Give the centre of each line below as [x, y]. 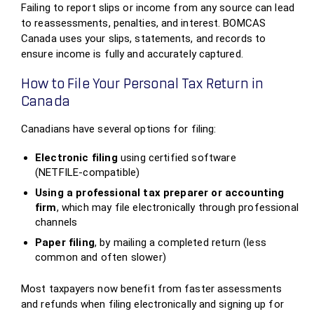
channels [56, 222]
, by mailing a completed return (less [180, 243]
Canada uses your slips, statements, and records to [144, 39]
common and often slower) [101, 257]
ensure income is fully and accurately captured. [132, 54]
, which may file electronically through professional [177, 207]
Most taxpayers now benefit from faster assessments [152, 289]
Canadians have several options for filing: [119, 129]
